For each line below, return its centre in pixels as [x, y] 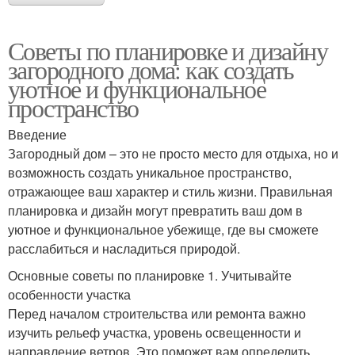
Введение [37, 134]
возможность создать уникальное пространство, [150, 172]
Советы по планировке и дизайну [168, 50]
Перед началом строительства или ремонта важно [157, 313]
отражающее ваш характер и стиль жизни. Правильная [170, 191]
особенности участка [69, 294]
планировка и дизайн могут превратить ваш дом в [155, 210]
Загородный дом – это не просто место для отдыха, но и [173, 153]
